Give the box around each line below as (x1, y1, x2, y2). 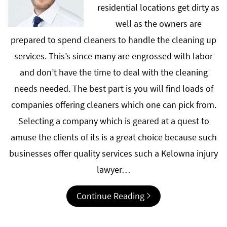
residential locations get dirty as (97, 2, 219, 14)
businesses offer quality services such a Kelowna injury (9, 147, 218, 160)
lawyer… (97, 164, 130, 176)
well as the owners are (115, 18, 202, 30)
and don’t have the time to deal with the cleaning (19, 66, 208, 79)
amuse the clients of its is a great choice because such (10, 131, 217, 143)
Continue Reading (77, 190, 144, 202)
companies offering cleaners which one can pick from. (11, 99, 216, 111)
